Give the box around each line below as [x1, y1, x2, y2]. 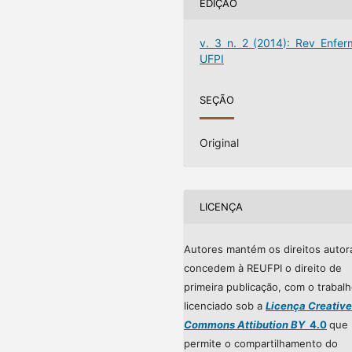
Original [200, 135, 240, 149]
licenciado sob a [184, 299, 266, 312]
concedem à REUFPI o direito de [184, 261, 342, 274]
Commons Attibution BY [184, 317, 305, 331]
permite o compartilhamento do [184, 336, 338, 350]
